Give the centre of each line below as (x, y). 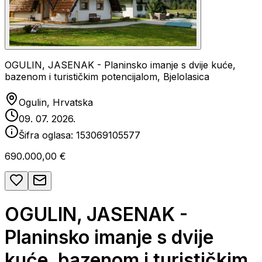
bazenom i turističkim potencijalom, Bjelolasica (107, 77)
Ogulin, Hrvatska (56, 102)
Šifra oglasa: (47, 135)
